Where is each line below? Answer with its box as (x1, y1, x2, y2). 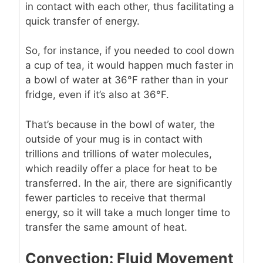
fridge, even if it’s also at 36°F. (25, 89, 169, 101)
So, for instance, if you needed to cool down (25, 45, 234, 57)
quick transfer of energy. (25, 15, 140, 27)
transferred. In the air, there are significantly (25, 177, 232, 189)
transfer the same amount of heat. (25, 221, 187, 233)
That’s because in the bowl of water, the (25, 118, 215, 130)
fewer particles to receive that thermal (25, 191, 205, 204)
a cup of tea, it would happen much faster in (25, 59, 234, 72)
